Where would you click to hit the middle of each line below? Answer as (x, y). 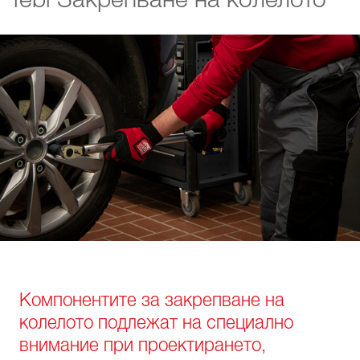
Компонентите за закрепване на (152, 300)
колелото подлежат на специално (156, 323)
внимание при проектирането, (143, 345)
